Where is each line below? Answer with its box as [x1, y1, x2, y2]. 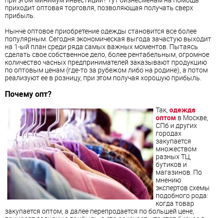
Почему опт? [5, 88, 52, 99]
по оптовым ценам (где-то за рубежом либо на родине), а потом [5, 65, 208, 74]
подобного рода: [156, 191, 208, 200]
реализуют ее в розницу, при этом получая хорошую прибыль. [5, 73, 201, 82]
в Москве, [176, 113, 208, 123]
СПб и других [156, 121, 197, 130]
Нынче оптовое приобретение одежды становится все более [5, 26, 197, 36]
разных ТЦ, [156, 152, 191, 162]
